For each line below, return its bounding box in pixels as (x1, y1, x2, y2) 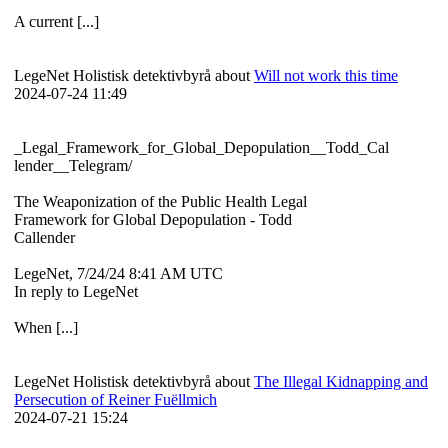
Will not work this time (254, 67, 398, 85)
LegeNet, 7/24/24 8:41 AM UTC (14, 265, 231, 283)
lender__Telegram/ (14, 157, 136, 175)
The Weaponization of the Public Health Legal (14, 193, 307, 211)
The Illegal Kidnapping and (254, 373, 428, 391)
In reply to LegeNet (14, 283, 142, 301)
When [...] (14, 319, 78, 337)
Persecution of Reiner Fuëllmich (14, 391, 217, 409)
